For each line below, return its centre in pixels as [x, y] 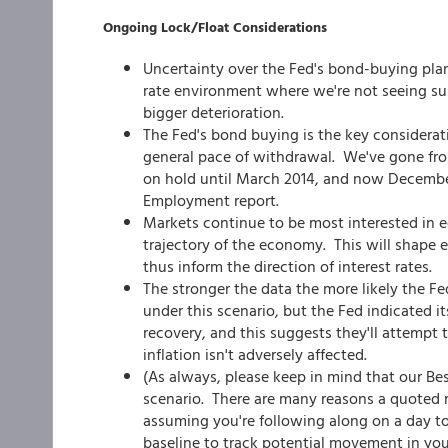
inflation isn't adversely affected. [257, 354]
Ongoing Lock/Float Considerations [215, 26]
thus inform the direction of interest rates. [287, 266]
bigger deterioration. [213, 112]
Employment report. [211, 200]
